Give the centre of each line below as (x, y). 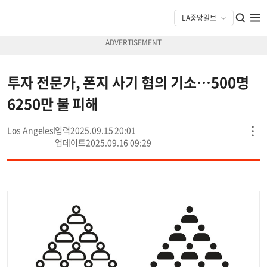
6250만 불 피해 (53, 104)
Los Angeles (31, 130)
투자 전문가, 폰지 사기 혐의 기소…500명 (128, 82)
